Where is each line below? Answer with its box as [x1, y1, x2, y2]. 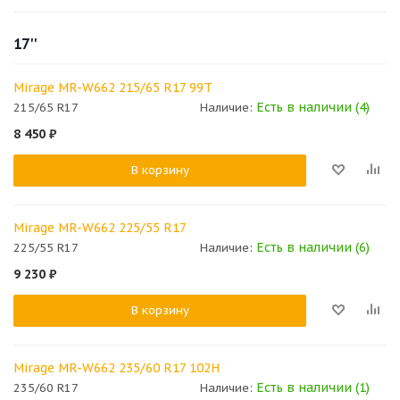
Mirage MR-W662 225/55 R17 [13, 219, 187, 236]
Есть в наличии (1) [256, 379, 370, 396]
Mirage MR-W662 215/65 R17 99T [13, 79, 212, 96]
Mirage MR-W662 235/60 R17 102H [13, 360, 220, 377]
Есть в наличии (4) [256, 98, 370, 115]
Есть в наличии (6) [256, 239, 370, 256]
